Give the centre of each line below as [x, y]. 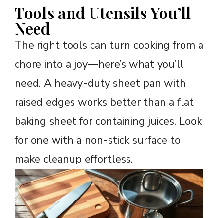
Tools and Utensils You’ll [103, 13]
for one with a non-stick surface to [98, 140]
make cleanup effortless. [74, 159]
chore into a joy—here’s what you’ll [99, 64]
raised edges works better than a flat [104, 102]
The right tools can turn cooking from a [109, 45]
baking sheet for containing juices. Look [108, 121]
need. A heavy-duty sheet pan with [100, 83]
